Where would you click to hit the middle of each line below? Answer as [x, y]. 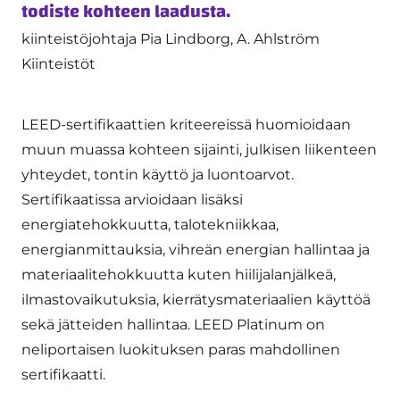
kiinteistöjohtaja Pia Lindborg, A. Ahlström [171, 38]
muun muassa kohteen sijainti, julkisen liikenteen [199, 149]
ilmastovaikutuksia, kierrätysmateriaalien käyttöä [196, 299]
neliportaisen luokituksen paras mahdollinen [181, 349]
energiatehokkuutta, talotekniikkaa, [150, 224]
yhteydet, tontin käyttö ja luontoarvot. [158, 174]
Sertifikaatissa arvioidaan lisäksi [132, 199]
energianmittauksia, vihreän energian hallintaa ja [196, 249]
